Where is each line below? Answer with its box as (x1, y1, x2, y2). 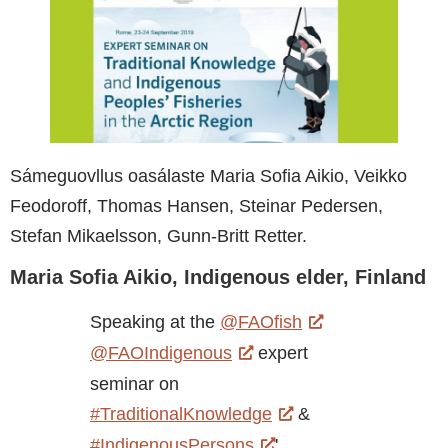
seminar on (90, 374, 179, 395)
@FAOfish (220, 312, 302, 333)
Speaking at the (90, 312, 220, 333)
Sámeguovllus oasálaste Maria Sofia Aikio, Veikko (10, 165, 407, 186)
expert (253, 343, 309, 364)
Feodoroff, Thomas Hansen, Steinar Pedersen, (10, 195, 383, 216)
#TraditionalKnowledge (90, 404, 272, 425)
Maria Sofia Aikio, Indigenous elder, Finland (10, 266, 426, 289)
